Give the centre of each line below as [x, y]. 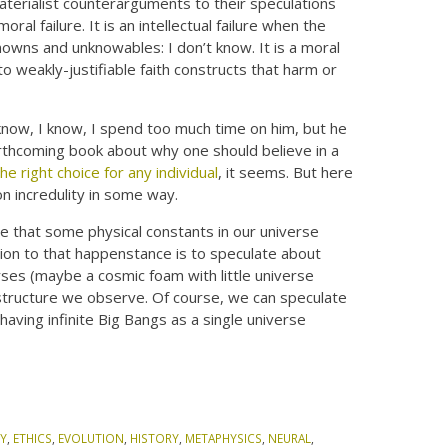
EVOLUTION [91, 437]
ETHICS [33, 437]
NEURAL [290, 437]
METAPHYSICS [224, 437]
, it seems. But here [286, 171]
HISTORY [155, 437]
